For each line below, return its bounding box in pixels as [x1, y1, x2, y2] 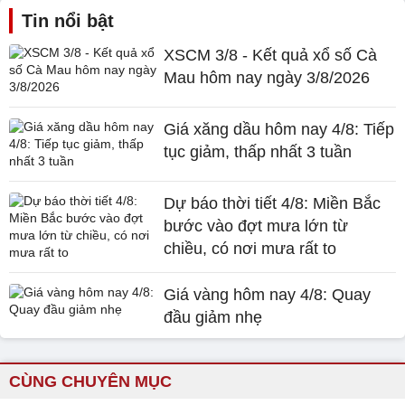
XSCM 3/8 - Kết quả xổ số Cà [164, 46, 378, 64]
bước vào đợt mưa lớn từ [164, 217, 349, 235]
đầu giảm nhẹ [164, 308, 263, 326]
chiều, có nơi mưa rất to [164, 240, 337, 258]
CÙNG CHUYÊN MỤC [9, 372, 172, 391]
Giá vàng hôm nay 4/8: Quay [164, 286, 372, 304]
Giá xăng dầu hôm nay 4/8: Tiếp [164, 120, 395, 138]
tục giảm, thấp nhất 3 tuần [164, 143, 353, 161]
